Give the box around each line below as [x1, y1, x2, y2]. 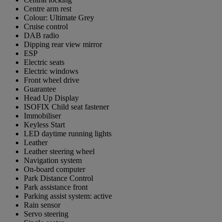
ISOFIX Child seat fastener [24, 103, 109, 111]
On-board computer [24, 165, 85, 174]
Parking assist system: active [24, 192, 112, 201]
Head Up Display [24, 94, 79, 103]
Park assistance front [24, 183, 88, 192]
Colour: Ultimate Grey [24, 13, 94, 22]
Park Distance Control [24, 174, 93, 183]
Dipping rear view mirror [24, 40, 102, 49]
